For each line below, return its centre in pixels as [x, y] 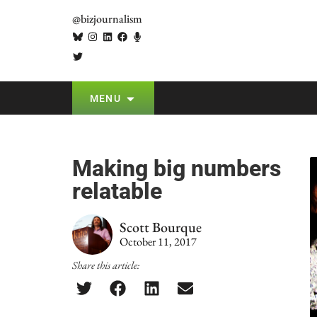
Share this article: [106, 265]
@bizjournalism [107, 19]
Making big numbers [177, 168]
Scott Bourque [161, 227]
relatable [117, 191]
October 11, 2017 [158, 242]
